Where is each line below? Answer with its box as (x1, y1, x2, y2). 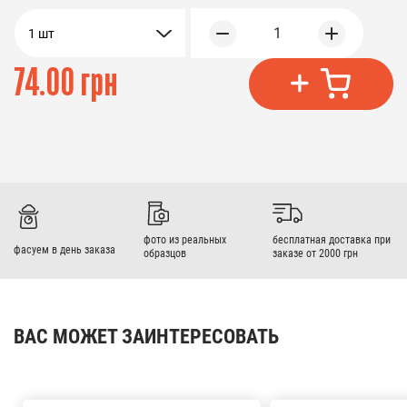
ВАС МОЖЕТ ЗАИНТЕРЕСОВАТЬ (14, 324, 279, 348)
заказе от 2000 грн (273, 246, 359, 260)
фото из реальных (143, 233, 226, 246)
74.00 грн (14, 63, 118, 104)
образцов (143, 246, 186, 260)
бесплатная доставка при (273, 233, 392, 246)
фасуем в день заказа (14, 243, 115, 257)
